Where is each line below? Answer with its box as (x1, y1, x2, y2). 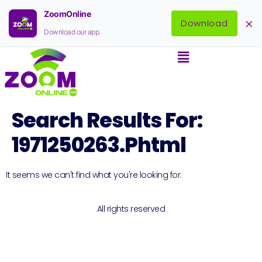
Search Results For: (12, 105, 202, 135)
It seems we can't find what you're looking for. (6, 168, 182, 181)
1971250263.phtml (12, 130, 186, 159)
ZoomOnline (44, 9, 91, 19)
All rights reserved (96, 203, 166, 215)
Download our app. (44, 27, 101, 36)
